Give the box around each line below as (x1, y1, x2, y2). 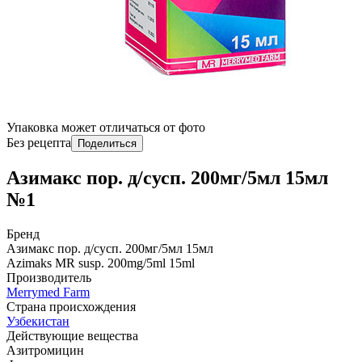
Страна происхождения (6, 300, 136, 314)
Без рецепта (6, 135, 71, 149)
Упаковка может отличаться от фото (6, 120, 205, 134)
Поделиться (78, 137, 137, 149)
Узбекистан (6, 314, 69, 329)
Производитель (6, 271, 91, 285)
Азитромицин (6, 343, 84, 358)
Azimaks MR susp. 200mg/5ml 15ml (6, 256, 195, 271)
